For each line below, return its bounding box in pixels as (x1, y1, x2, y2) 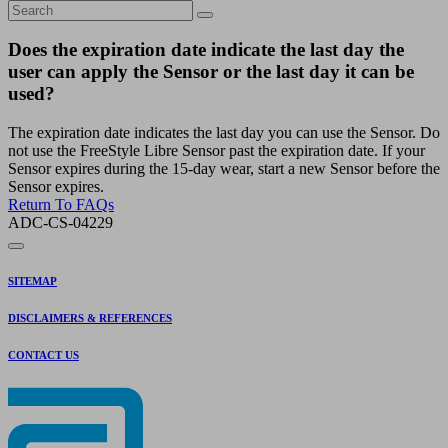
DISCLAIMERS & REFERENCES (8, 312, 172, 325)
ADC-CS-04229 (8, 214, 113, 232)
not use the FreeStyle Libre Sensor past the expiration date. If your (8, 142, 425, 160)
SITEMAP (8, 275, 57, 288)
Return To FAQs (8, 196, 114, 214)
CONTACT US (8, 349, 79, 362)
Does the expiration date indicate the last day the (8, 39, 404, 61)
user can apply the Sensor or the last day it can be (8, 61, 414, 83)
